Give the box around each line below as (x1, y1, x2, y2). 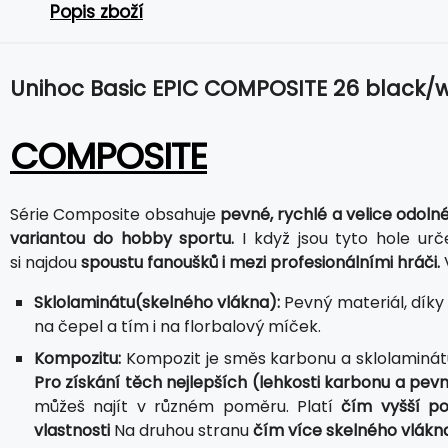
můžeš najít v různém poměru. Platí (34, 394, 342, 418)
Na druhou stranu (110, 418, 253, 442)
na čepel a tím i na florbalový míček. (34, 314, 321, 338)
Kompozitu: (34, 346, 121, 370)
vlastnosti (34, 418, 110, 442)
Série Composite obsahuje (10, 202, 221, 226)
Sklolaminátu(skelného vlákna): (34, 290, 281, 314)
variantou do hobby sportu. (10, 226, 235, 250)
